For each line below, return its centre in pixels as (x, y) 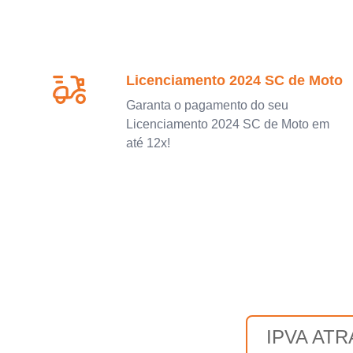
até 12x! (148, 143)
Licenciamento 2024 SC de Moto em (228, 124)
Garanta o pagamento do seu (207, 105)
